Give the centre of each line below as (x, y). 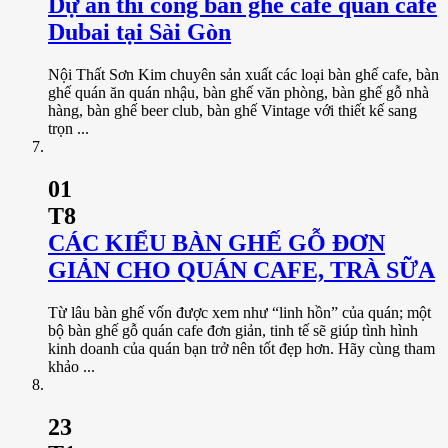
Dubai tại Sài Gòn (139, 32)
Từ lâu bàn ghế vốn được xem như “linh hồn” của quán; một (239, 313)
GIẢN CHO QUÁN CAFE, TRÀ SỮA (241, 270)
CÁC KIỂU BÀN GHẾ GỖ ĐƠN (216, 243)
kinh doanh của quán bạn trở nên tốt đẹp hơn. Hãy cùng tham (241, 349)
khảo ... (71, 367)
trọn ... (68, 129)
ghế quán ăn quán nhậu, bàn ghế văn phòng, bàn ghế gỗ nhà (238, 93)
